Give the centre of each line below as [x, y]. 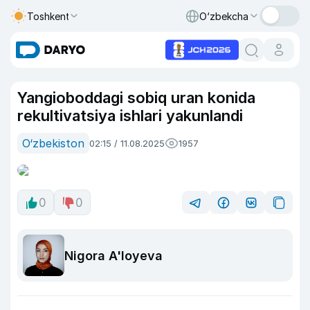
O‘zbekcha [224, 16]
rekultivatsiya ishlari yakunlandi [130, 116]
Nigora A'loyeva [113, 255]
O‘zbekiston [53, 143]
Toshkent [48, 16]
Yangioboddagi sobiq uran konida [136, 98]
